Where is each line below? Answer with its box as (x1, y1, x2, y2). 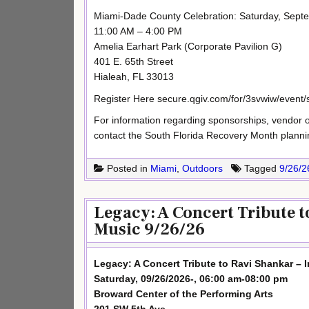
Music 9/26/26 (94, 219, 205, 241)
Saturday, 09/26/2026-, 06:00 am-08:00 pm (94, 273, 288, 285)
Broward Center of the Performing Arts (94, 288, 273, 300)
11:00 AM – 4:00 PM (94, 25, 182, 37)
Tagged (241, 163, 279, 175)
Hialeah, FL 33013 (94, 70, 174, 82)
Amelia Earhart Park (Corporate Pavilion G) (94, 40, 282, 52)
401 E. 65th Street (94, 55, 173, 67)
